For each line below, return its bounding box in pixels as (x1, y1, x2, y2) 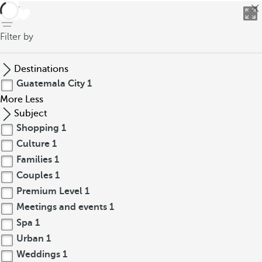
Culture (14, 139, 52, 149)
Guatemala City (14, 78, 87, 89)
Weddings (14, 249, 63, 260)
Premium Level (14, 186, 85, 196)
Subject (14, 108, 47, 119)
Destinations (14, 64, 68, 74)
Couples (14, 170, 55, 181)
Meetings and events (14, 202, 109, 212)
